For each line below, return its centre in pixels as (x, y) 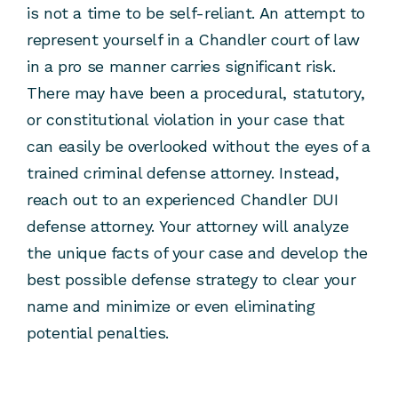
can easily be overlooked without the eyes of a (199, 147)
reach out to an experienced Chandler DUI (183, 200)
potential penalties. (98, 333)
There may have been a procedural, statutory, (196, 93)
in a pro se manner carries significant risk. (181, 67)
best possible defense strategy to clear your (191, 280)
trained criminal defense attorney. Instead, (183, 173)
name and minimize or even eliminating (171, 306)
